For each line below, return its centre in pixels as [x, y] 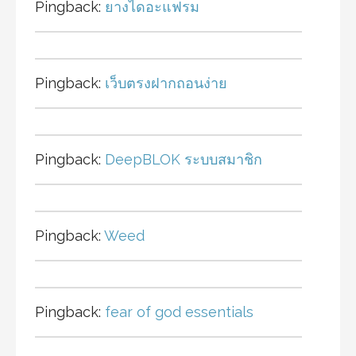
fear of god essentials [179, 312]
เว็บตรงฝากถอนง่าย [166, 83]
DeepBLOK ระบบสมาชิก [184, 160]
